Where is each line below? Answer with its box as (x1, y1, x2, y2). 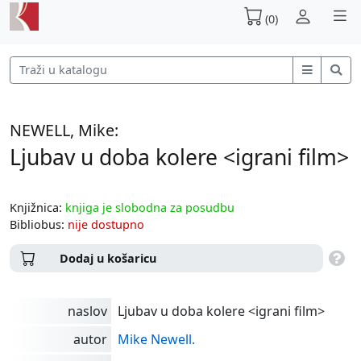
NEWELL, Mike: (10, 118, 118, 141)
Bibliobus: (10, 216, 68, 232)
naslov (68, 302, 107, 321)
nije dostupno (68, 216, 144, 232)
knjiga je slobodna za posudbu (65, 199, 234, 215)
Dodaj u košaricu (60, 251, 156, 267)
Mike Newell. (118, 330, 195, 349)
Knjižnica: (10, 199, 65, 215)
